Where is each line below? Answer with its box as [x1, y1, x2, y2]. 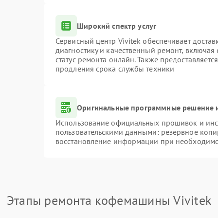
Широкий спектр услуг [77, 20, 157, 31]
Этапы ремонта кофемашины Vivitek [6, 192, 212, 208]
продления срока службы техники [55, 64, 175, 73]
